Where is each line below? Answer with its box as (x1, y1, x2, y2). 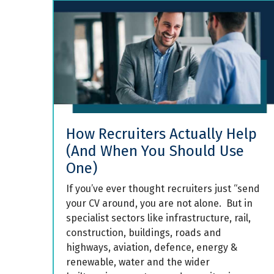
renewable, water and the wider (66, 256, 210, 268)
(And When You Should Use (66, 142, 244, 160)
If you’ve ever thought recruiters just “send (66, 182, 260, 194)
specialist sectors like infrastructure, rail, (66, 212, 251, 224)
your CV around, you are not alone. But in (66, 197, 253, 209)
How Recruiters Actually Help (66, 125, 257, 143)
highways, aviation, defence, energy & (66, 241, 237, 253)
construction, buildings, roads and (66, 226, 221, 239)
